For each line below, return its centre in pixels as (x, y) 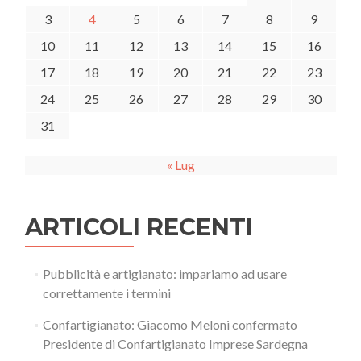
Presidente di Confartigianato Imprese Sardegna (175, 343)
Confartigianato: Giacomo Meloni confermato (170, 324)
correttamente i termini (106, 293)
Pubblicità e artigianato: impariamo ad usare (164, 273)
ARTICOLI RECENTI (139, 226)
